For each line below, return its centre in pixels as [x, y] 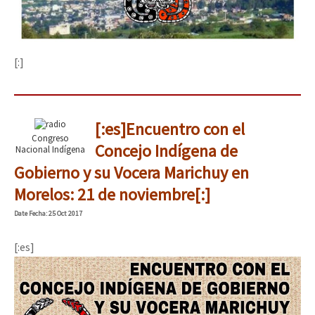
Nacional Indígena [50, 149]
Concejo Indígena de [166, 150]
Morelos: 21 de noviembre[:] [112, 194]
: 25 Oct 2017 [64, 213]
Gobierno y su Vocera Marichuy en [131, 172]
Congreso [50, 137]
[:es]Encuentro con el [169, 129]
